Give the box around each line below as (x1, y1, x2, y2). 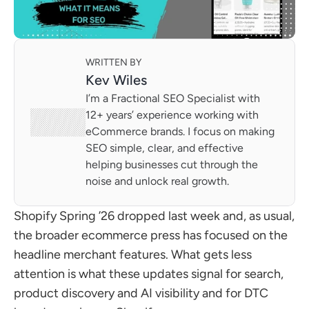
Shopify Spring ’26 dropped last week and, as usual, (14, 208, 295, 223)
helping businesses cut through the (86, 158, 258, 171)
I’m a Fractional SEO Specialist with (86, 92, 260, 105)
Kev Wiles (86, 72, 147, 88)
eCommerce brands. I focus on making (86, 125, 275, 138)
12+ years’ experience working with (86, 108, 259, 121)
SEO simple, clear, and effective (86, 141, 243, 154)
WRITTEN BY (86, 57, 141, 68)
